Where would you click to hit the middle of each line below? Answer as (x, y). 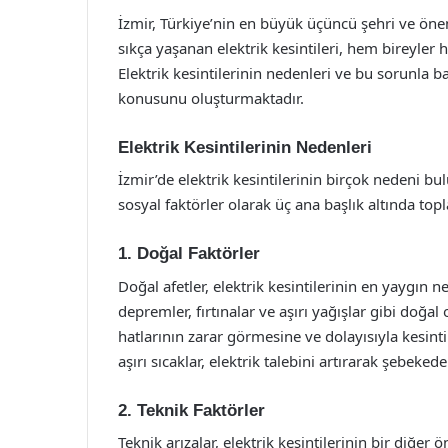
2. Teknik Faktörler (191, 410)
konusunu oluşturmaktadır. (211, 97)
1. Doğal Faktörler (189, 253)
